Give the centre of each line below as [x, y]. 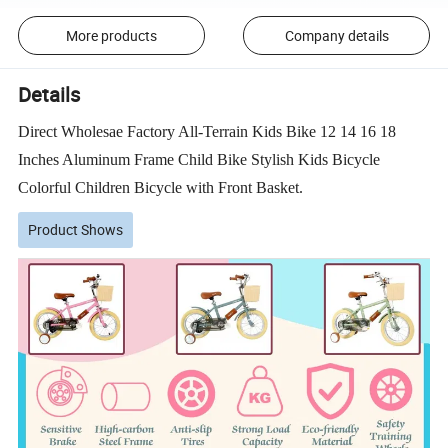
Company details [336, 35]
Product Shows [76, 229]
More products [111, 35]
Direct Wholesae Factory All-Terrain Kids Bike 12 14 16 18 [207, 131]
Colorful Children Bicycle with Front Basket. [161, 187]
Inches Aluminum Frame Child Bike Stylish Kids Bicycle [199, 159]
